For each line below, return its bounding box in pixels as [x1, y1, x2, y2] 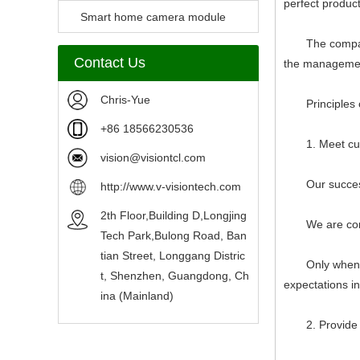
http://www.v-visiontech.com [100, 180, 241, 193]
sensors [59, 43, 99, 55]
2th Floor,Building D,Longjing [100, 209, 247, 222]
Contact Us [74, 55, 145, 71]
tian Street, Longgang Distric [100, 249, 245, 262]
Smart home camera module [80, 10, 226, 23]
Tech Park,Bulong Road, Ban [100, 229, 247, 242]
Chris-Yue [100, 93, 150, 106]
